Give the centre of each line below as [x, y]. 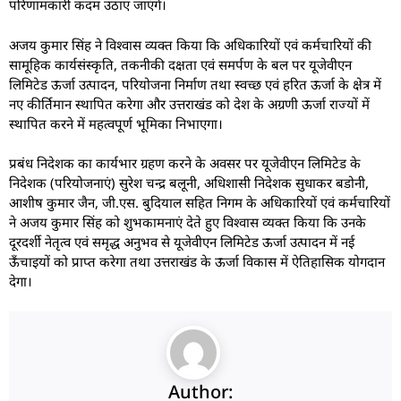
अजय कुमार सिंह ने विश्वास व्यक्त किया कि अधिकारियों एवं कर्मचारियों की [190, 44]
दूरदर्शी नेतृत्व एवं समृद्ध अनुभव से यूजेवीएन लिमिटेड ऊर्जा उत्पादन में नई [182, 242]
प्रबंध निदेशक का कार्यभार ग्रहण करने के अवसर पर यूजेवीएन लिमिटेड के [185, 163]
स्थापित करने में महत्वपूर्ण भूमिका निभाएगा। [116, 123]
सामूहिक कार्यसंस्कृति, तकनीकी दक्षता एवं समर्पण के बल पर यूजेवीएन [180, 64]
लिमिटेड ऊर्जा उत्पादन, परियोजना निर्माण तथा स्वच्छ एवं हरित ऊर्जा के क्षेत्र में [195, 84]
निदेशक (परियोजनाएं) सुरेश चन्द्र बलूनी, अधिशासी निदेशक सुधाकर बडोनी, [189, 183]
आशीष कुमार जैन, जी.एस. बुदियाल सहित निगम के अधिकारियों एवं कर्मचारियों [200, 203]
